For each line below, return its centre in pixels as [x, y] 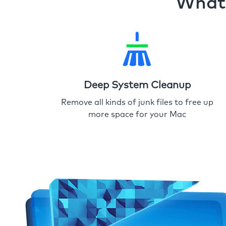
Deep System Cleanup [137, 85]
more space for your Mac [137, 115]
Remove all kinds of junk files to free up [137, 102]
